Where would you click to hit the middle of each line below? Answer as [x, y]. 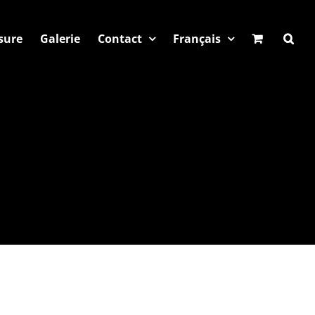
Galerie [60, 39]
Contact [120, 39]
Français [197, 39]
